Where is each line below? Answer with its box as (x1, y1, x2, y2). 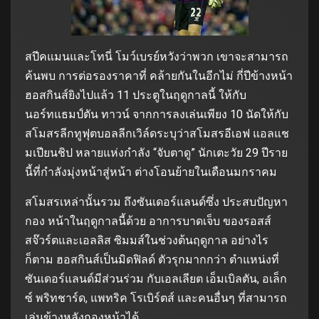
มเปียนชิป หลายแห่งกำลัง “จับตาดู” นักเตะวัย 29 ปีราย (25, 145, 288, 159)
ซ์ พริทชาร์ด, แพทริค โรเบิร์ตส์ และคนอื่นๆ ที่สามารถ (25, 291, 287, 305)
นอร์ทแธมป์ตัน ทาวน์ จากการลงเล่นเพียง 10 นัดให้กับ (25, 107, 288, 121)
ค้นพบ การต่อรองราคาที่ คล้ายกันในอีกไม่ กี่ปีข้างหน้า (25, 68, 293, 83)
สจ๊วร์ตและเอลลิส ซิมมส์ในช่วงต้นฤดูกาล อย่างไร (25, 233, 268, 247)
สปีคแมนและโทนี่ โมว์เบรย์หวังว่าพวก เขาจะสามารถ (25, 49, 288, 63)
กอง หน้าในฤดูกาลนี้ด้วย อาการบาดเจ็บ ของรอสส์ (25, 214, 271, 228)
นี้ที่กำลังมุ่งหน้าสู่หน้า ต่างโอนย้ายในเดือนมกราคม (25, 164, 277, 179)
